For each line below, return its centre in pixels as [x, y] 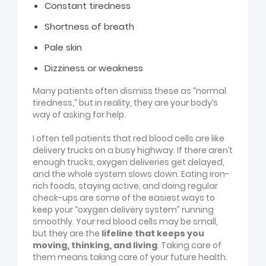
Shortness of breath [89, 26]
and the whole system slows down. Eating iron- [131, 174]
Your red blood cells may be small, [147, 221]
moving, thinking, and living [95, 245]
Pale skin [63, 47]
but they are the [67, 233]
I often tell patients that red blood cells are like [129, 138]
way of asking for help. [79, 114]
